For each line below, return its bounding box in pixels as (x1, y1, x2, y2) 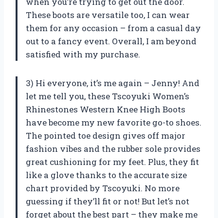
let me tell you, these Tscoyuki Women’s (26, 91, 189, 102)
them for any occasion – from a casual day (26, 22, 201, 34)
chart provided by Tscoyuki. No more (26, 182, 180, 194)
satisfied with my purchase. (26, 49, 140, 60)
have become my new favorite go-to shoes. (26, 117, 201, 128)
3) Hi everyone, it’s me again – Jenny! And (26, 77, 200, 89)
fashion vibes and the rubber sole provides (26, 143, 200, 155)
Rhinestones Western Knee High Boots (26, 104, 185, 115)
